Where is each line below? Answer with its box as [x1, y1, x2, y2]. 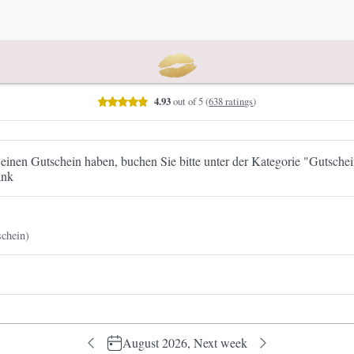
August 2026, [122, 334, 190, 352]
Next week [190, 334, 247, 352]
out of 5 [171, 94, 204, 109]
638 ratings [209, 94, 254, 109]
